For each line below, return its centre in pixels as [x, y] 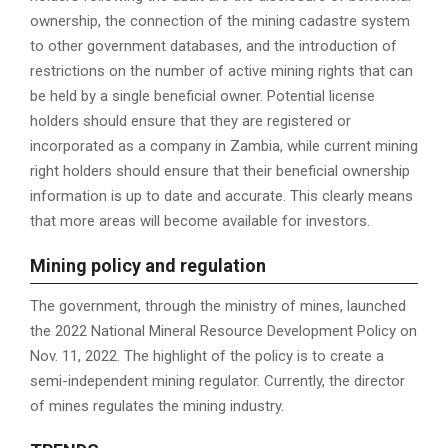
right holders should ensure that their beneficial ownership [220, 171]
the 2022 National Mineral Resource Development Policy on [223, 331]
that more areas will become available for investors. [200, 221]
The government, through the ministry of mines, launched [218, 306]
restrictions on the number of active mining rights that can [221, 71]
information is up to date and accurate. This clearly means [221, 196]
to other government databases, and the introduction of [213, 46]
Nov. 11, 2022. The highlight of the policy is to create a [207, 356]
